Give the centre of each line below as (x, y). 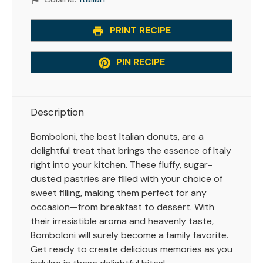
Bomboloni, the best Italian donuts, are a (117, 136)
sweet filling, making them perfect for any (119, 193)
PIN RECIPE (139, 62)
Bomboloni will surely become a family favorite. (129, 235)
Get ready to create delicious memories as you (131, 249)
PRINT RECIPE (139, 31)
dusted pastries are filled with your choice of (127, 178)
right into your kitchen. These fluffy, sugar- (122, 164)
